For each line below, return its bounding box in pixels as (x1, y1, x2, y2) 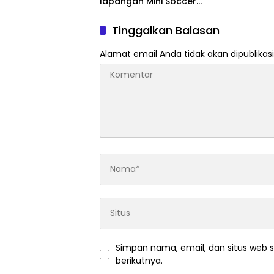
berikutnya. (116, 254, 163, 267)
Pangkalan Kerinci (100, 6, 179, 19)
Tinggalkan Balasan (112, 22, 220, 38)
